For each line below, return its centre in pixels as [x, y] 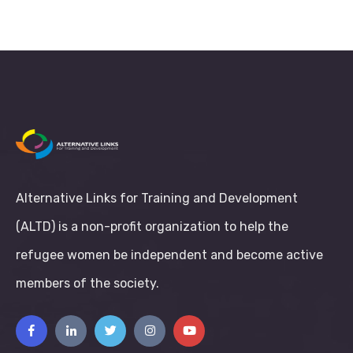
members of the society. [87, 283]
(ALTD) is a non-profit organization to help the [152, 226]
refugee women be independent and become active [169, 255]
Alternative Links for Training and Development [157, 198]
